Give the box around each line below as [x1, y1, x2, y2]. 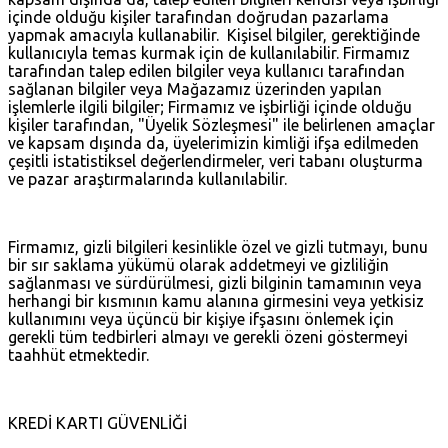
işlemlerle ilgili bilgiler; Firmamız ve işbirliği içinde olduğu [8, 97, 412, 116]
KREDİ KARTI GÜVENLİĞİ [8, 413, 187, 432]
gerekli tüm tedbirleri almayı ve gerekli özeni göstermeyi [8, 327, 408, 346]
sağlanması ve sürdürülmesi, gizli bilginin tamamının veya [8, 273, 422, 292]
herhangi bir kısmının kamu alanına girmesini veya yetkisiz [8, 291, 424, 310]
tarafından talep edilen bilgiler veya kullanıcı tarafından [8, 61, 405, 80]
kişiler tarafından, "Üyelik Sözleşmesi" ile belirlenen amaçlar [8, 115, 435, 134]
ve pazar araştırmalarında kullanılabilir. [8, 169, 287, 188]
